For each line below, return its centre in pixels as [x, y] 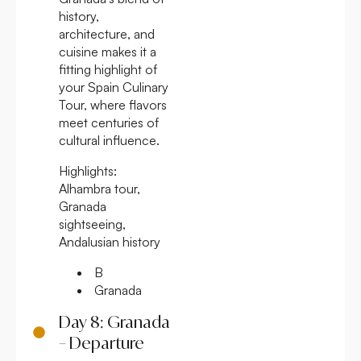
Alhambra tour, [100, 188]
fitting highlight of [108, 69]
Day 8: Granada [114, 322]
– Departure [101, 342]
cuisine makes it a [108, 51]
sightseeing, [92, 224]
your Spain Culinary [114, 87]
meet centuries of [109, 122]
